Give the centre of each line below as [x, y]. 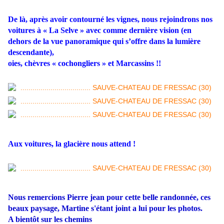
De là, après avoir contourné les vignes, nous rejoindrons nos [110, 19]
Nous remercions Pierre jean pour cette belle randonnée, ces [109, 197]
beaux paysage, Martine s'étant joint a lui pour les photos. [105, 208]
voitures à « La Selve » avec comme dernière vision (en [100, 30]
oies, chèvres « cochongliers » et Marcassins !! [84, 63]
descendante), [31, 52]
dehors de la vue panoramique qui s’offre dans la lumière [104, 41]
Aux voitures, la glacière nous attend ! [72, 144]
